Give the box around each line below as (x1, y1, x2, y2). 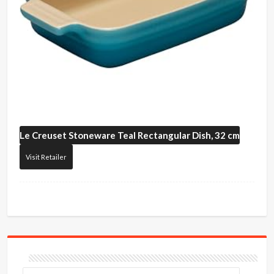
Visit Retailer (26, 153, 67, 161)
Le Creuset (20, 130, 67, 141)
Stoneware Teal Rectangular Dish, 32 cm (67, 130, 240, 141)
